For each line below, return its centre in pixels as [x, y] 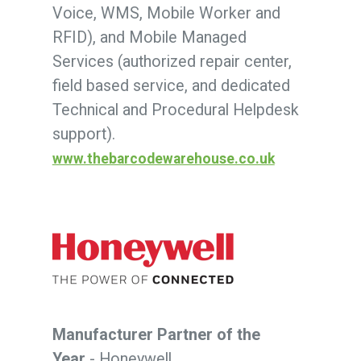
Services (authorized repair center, [172, 61]
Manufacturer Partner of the [156, 334]
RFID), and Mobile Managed [149, 37]
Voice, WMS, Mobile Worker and [166, 13]
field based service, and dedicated [171, 85]
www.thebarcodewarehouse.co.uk [163, 158]
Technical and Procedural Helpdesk [175, 110]
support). [83, 134]
